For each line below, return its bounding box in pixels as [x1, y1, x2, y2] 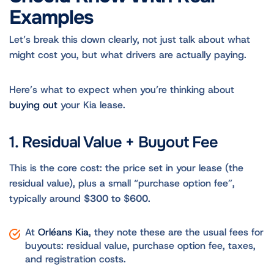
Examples [9, 4, 98, 30]
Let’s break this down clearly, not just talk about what [9, 33, 250, 46]
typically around [9, 191, 84, 205]
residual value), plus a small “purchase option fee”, [9, 176, 235, 190]
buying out [9, 98, 57, 112]
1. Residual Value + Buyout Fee [9, 132, 222, 153]
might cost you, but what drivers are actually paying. [9, 48, 253, 62]
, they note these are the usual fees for [88, 225, 264, 239]
